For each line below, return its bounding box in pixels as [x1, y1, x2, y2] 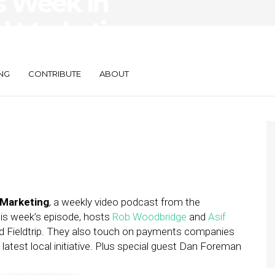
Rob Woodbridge [112, 211, 187, 223]
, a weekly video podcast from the [49, 196, 200, 208]
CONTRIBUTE [28, 69, 81, 79]
